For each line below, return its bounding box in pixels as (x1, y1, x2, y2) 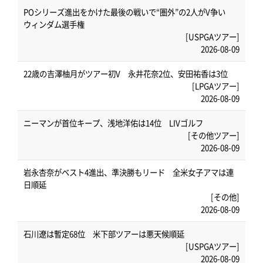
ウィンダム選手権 (23, 18, 85, 30)
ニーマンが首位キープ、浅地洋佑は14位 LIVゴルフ (23, 117, 203, 129)
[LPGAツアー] (192, 80, 240, 92)
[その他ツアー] (188, 129, 240, 141)
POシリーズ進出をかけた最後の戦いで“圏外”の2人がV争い (23, 6, 233, 18)
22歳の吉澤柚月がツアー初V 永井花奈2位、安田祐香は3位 (23, 68, 228, 79)
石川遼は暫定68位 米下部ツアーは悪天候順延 (23, 228, 184, 240)
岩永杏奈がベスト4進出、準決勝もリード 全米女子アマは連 (23, 166, 234, 178)
